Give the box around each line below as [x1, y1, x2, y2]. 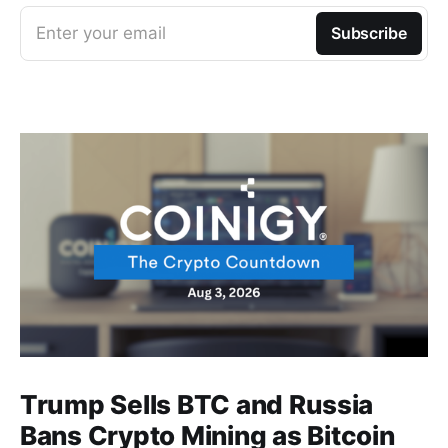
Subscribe [330, 22, 407, 43]
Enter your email [36, 22, 166, 43]
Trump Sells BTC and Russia [20, 389, 374, 421]
